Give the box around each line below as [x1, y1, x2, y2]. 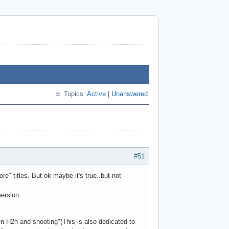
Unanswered [111, 90, 148, 98]
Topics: [64, 90, 87, 98]
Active [87, 90, 106, 98]
